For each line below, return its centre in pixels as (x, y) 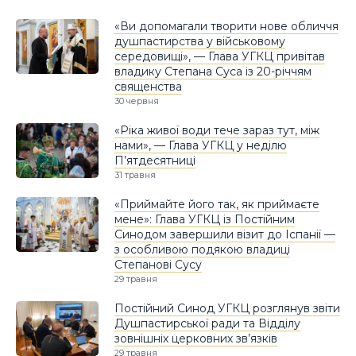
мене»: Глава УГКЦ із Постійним (205, 219)
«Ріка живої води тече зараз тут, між (217, 130)
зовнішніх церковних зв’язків (196, 338)
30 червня (137, 101)
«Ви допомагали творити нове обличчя (226, 26)
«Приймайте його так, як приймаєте (217, 204)
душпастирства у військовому (200, 41)
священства (148, 86)
